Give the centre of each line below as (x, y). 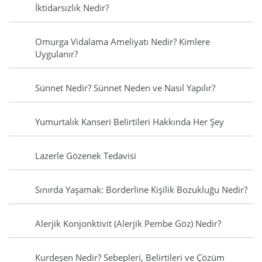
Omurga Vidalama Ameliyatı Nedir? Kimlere (123, 42)
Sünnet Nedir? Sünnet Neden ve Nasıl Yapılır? (125, 88)
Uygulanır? (56, 54)
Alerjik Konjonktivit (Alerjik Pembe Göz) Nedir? (128, 224)
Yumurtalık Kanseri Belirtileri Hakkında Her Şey (130, 122)
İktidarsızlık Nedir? (72, 8)
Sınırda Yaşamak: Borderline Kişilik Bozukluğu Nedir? (141, 190)
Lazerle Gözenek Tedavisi (86, 156)
